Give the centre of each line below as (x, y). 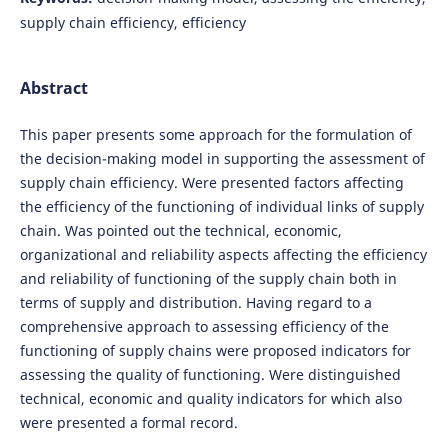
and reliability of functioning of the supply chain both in (208, 279)
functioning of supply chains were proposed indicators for (215, 351)
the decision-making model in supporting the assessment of (222, 159)
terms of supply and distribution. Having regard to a (195, 303)
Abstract (53, 88)
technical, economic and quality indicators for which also (210, 399)
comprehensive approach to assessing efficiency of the (204, 327)
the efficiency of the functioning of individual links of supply (221, 207)
